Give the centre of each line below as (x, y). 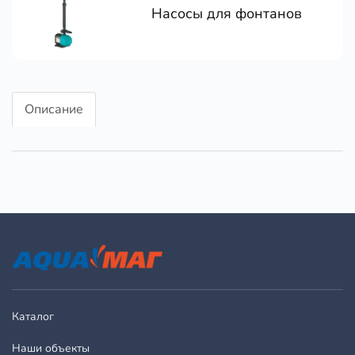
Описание (54, 109)
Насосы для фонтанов (227, 13)
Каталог (33, 317)
